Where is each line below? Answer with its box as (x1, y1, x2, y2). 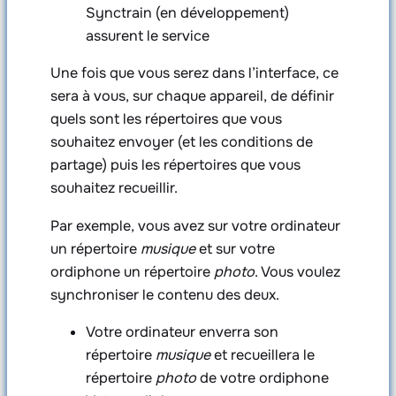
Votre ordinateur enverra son (85, 322, 278, 341)
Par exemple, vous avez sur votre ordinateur (49, 216, 340, 235)
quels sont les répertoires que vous (49, 110, 282, 129)
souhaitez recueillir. (49, 179, 178, 198)
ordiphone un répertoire (49, 262, 214, 281)
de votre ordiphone (195, 368, 329, 387)
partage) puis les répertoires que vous (49, 156, 301, 175)
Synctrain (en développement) (85, 4, 289, 23)
